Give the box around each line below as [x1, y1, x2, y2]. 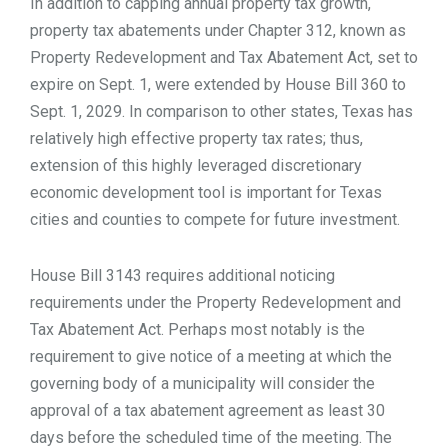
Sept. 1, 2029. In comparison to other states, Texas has [30, 101, 413, 121]
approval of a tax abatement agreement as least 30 [30, 400, 385, 420]
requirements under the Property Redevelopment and [30, 292, 401, 312]
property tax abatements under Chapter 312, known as [30, 20, 406, 40]
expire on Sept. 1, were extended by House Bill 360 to [30, 74, 406, 94]
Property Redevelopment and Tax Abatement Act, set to [30, 47, 418, 67]
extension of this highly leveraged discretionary [30, 155, 362, 175]
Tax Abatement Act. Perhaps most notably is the [30, 319, 365, 339]
